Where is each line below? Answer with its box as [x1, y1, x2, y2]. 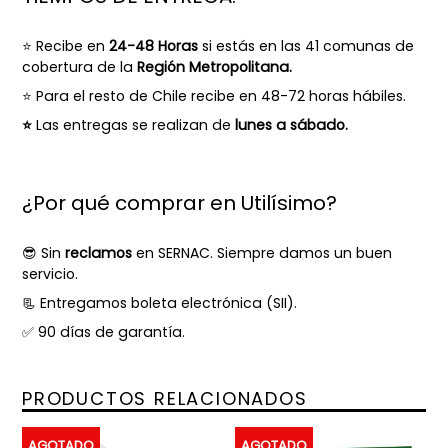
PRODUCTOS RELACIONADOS [22, 386, 308, 412]
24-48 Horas [109, 35, 198, 56]
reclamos [65, 242, 132, 263]
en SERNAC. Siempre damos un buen [136, 242, 392, 263]
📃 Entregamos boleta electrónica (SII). [22, 293, 297, 314]
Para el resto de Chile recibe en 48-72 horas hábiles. [36, 86, 406, 106]
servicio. [22, 263, 82, 284]
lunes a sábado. [235, 115, 348, 136]
